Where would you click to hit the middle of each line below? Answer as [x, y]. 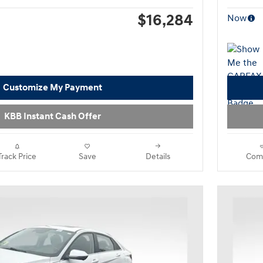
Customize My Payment [52, 87]
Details [158, 157]
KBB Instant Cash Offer [52, 116]
